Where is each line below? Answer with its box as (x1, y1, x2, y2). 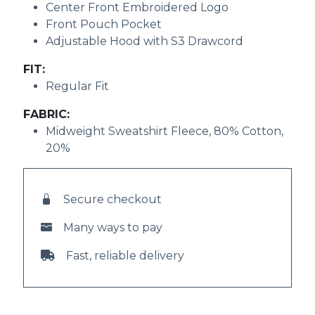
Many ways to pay (63, 221, 163, 235)
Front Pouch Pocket (46, 18, 162, 32)
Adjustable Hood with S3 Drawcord (46, 34, 244, 49)
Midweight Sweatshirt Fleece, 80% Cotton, (46, 124, 284, 139)
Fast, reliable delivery (66, 249, 185, 263)
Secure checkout (63, 193, 162, 207)
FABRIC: (23, 108, 70, 122)
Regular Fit (46, 79, 110, 94)
